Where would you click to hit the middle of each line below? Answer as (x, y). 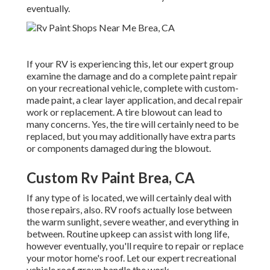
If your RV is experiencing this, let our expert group (130, 64)
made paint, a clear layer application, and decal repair (135, 100)
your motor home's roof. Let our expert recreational (131, 258)
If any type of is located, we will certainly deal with (129, 198)
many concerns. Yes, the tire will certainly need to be (133, 124)
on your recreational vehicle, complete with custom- (133, 88)
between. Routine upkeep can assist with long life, (128, 234)
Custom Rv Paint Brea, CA (111, 178)
